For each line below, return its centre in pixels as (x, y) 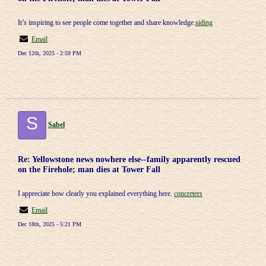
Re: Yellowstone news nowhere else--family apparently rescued (129, 159)
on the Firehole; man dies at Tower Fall (89, 169)
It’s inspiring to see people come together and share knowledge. (107, 23)
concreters (188, 194)
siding (204, 23)
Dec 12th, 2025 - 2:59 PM (50, 53)
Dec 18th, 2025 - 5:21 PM (50, 224)
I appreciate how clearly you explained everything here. (96, 194)
